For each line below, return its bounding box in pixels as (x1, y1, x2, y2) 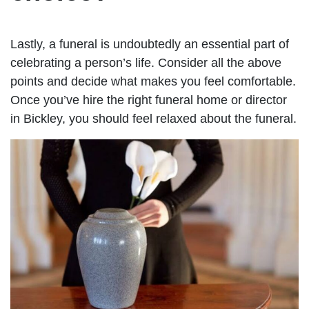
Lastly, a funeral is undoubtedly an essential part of (10, 37, 289, 51)
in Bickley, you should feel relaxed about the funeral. (10, 111, 297, 126)
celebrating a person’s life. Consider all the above (10, 55, 281, 70)
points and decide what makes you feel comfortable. (10, 74, 296, 88)
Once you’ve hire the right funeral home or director (10, 92, 287, 107)
